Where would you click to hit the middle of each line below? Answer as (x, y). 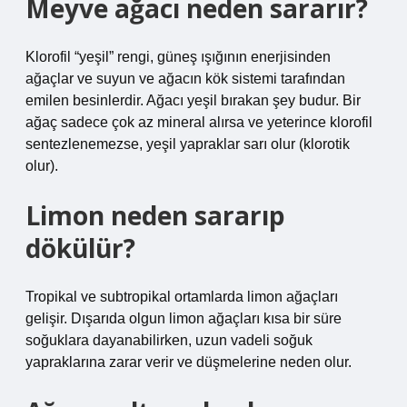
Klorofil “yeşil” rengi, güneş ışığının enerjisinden (178, 57)
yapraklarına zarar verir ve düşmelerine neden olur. (189, 362)
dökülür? (80, 248)
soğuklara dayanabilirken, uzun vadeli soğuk (169, 340)
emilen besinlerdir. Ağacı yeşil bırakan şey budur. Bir (193, 100)
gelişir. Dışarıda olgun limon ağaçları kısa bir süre (184, 318)
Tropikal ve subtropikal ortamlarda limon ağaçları (182, 297)
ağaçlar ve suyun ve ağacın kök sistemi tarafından (185, 79)
